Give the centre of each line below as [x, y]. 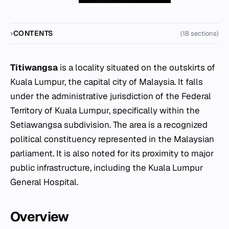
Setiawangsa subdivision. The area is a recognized [109, 124]
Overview [40, 216]
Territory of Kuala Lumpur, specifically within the [105, 110]
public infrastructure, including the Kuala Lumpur [107, 167]
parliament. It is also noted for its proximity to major [112, 153]
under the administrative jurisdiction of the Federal [111, 96]
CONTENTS [33, 33]
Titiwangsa [34, 67]
